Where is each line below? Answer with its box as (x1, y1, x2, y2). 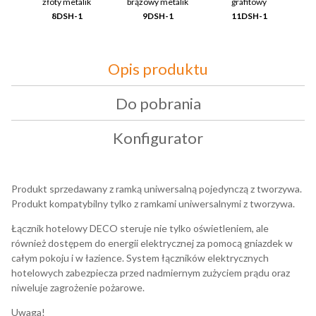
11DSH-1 (231, 11, 267, 22)
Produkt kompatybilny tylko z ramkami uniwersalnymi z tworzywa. (11, 197, 295, 210)
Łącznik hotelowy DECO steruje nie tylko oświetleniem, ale (11, 222, 269, 235)
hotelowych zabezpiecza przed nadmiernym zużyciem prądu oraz (11, 267, 290, 279)
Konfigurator (113, 128, 203, 148)
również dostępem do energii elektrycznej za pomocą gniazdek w (11, 237, 293, 250)
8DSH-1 (51, 11, 83, 22)
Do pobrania (115, 94, 201, 114)
